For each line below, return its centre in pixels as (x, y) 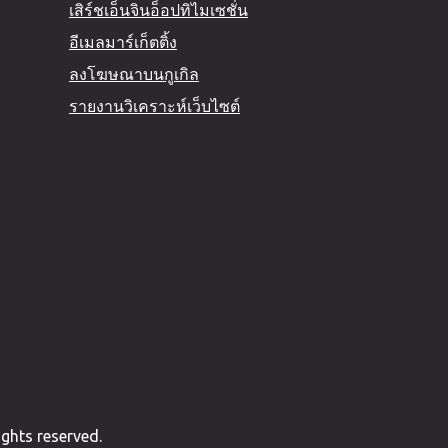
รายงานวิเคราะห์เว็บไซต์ (154, 105)
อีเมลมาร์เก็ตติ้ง (122, 41)
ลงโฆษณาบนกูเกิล (133, 73)
